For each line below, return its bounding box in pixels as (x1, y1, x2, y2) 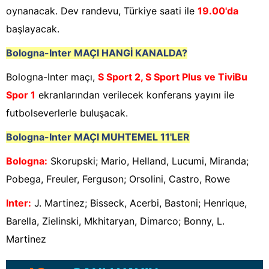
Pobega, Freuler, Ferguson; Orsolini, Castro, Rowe (6, 173, 230, 186)
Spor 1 (6, 89, 35, 101)
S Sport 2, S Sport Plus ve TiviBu (98, 71, 247, 83)
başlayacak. (6, 23, 59, 35)
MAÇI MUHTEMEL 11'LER (74, 131, 190, 144)
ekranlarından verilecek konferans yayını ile (35, 89, 234, 101)
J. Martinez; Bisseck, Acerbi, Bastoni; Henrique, (31, 197, 247, 210)
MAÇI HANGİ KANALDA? (74, 47, 187, 59)
